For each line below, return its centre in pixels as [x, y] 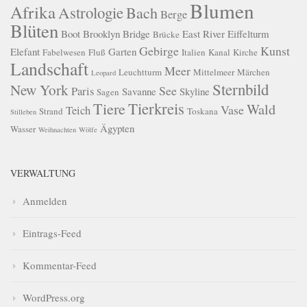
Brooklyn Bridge [116, 34]
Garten [122, 52]
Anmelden [45, 201]
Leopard [103, 73]
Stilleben [23, 112]
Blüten [34, 31]
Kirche [245, 52]
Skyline [195, 91]
